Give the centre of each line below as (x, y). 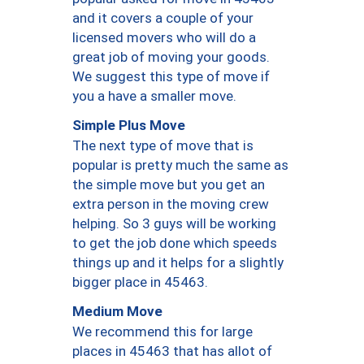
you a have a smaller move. (154, 95)
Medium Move (117, 312)
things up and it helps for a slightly (178, 262)
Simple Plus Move (129, 126)
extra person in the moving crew (171, 204)
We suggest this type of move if (171, 76)
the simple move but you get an (169, 184)
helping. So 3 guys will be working (174, 223)
